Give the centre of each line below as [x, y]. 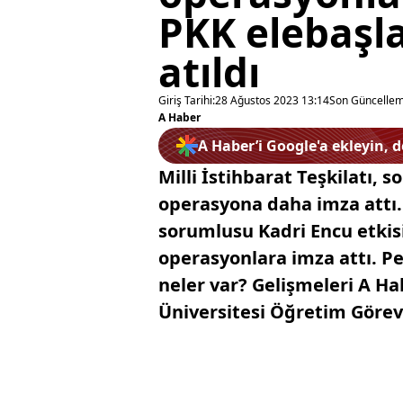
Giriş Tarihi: [187, 100]
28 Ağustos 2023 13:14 [272, 100]
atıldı [209, 72]
